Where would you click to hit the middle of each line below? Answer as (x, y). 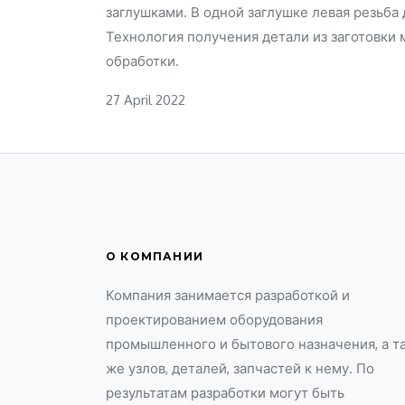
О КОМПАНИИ (155, 256)
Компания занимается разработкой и (228, 295)
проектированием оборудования (214, 320)
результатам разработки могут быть (225, 393)
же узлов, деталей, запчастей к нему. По (240, 368)
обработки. (142, 61)
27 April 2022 (146, 100)
